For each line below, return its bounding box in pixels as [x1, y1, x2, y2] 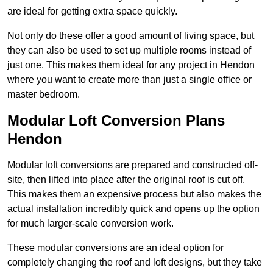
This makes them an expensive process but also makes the [7, 189, 261, 200]
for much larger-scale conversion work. [7, 218, 174, 229]
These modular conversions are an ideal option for [7, 243, 224, 253]
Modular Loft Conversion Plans [7, 112, 225, 129]
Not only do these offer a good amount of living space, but [7, 30, 254, 41]
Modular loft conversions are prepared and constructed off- [7, 160, 258, 171]
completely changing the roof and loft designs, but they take [7, 257, 262, 268]
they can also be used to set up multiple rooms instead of [7, 45, 251, 56]
